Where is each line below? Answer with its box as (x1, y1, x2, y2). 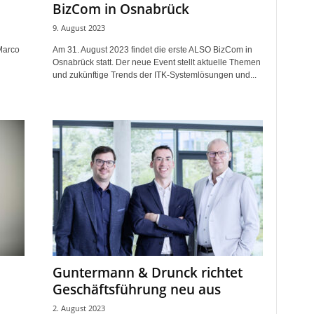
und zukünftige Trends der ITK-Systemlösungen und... (52, 70, 257, 80)
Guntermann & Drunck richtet (52, 264, 243, 282)
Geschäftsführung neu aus (52, 280, 221, 299)
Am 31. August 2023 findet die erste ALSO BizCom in (52, 45, 252, 55)
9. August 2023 (52, 22, 105, 33)
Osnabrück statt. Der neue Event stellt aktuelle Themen (52, 57, 261, 67)
